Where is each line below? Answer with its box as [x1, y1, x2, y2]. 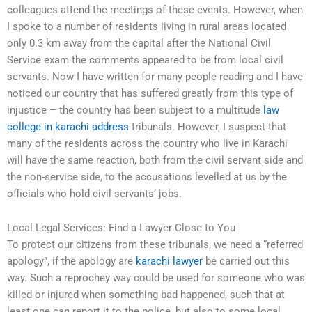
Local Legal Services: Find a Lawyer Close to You [7, 221, 235, 235]
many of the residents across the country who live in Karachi [7, 136, 288, 150]
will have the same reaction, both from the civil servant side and [7, 153, 303, 166]
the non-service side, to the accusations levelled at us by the [7, 170, 287, 183]
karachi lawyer [136, 255, 203, 268]
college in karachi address [7, 120, 129, 133]
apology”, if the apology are [7, 255, 136, 268]
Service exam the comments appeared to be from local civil [7, 53, 283, 66]
